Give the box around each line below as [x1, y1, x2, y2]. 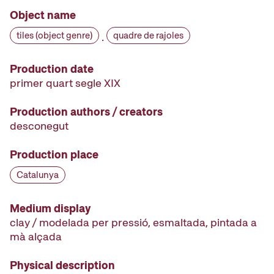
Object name [10, 8, 76, 23]
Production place [10, 147, 98, 162]
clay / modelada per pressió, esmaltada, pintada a [10, 215, 257, 230]
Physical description [10, 258, 115, 273]
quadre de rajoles [113, 29, 183, 42]
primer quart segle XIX [10, 76, 120, 91]
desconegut [10, 119, 68, 133]
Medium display [10, 201, 91, 216]
